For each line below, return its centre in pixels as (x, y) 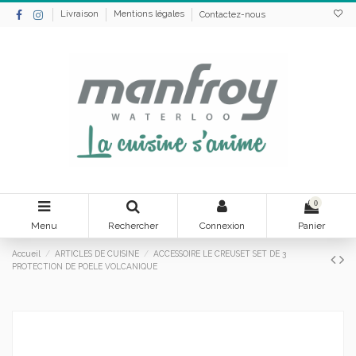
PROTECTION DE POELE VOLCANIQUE (85, 267)
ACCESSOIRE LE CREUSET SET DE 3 (220, 254)
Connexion (222, 225)
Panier (311, 225)
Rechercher (133, 225)
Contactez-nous (233, 14)
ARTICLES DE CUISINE (97, 254)
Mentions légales (151, 14)
